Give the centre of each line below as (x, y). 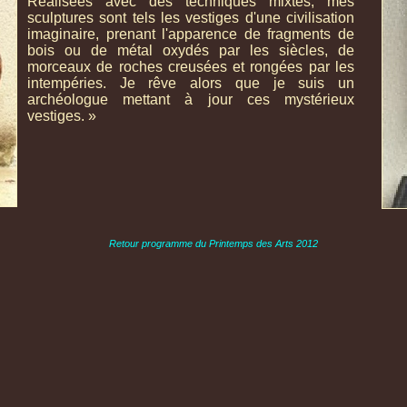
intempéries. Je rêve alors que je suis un (191, 83)
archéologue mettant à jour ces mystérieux (191, 99)
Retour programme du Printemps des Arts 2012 (213, 243)
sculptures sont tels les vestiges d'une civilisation (191, 18)
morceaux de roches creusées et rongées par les (191, 67)
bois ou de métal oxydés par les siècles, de (191, 50)
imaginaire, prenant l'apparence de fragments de (191, 34)
